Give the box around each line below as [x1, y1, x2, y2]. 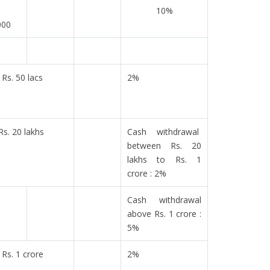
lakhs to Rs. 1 [127, 154, 201, 165]
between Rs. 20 [127, 140, 201, 151]
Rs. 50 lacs [2, 72, 43, 83]
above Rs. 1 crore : [127, 208, 201, 219]
